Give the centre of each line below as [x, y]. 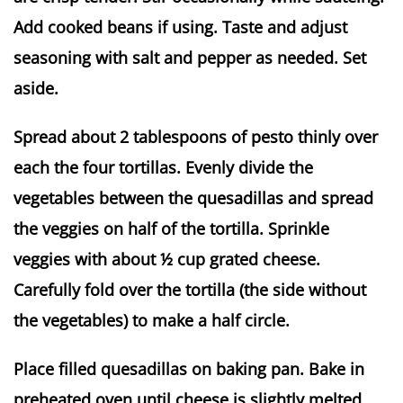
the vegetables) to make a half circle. [152, 320]
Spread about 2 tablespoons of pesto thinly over [196, 137]
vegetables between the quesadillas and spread [193, 198]
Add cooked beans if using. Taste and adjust [180, 27]
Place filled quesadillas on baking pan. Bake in [189, 369]
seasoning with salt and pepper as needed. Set [190, 58]
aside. [36, 88]
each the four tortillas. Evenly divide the [163, 167]
